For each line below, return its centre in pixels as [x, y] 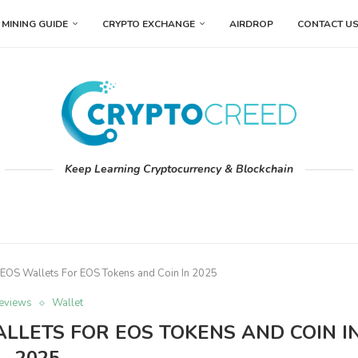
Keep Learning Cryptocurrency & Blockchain [179, 169]
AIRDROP [251, 24]
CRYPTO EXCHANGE [149, 24]
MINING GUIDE [35, 24]
